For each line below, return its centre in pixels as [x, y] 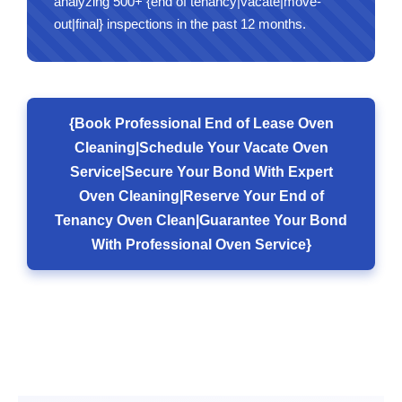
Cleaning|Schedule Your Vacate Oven [201, 148]
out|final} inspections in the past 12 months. [180, 24]
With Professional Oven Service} [201, 245]
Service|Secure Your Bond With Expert [201, 172]
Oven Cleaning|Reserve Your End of [201, 196]
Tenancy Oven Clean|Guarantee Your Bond [201, 220]
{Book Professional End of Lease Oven [201, 123]
